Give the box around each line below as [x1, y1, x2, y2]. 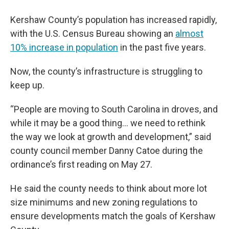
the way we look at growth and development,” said [10, 131, 211, 143]
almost [175, 28, 203, 39]
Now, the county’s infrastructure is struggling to [10, 66, 202, 77]
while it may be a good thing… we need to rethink [10, 118, 205, 129]
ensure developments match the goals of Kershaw [10, 211, 216, 222]
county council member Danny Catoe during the [10, 145, 203, 156]
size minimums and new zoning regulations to [10, 197, 197, 208]
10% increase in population [10, 42, 118, 53]
